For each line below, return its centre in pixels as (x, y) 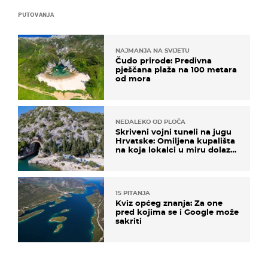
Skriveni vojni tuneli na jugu (173, 131)
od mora (133, 78)
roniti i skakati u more (162, 158)
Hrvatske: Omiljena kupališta (175, 140)
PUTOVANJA (36, 14)
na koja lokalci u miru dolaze (175, 149)
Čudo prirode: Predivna (164, 60)
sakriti (129, 221)
